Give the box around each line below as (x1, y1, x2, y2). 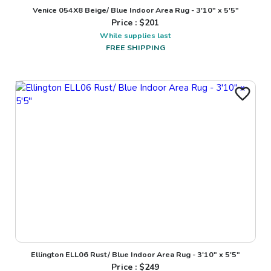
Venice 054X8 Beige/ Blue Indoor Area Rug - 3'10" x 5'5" (32, 4, 239, 15)
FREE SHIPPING (106, 42, 165, 53)
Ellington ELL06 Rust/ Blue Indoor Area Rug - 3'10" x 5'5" (31, 249, 240, 260)
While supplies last (100, 30, 171, 41)
